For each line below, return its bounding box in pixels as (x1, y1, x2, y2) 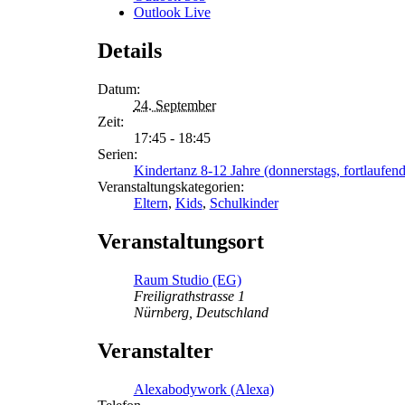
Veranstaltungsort (97, 229, 264, 253)
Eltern (133, 194, 168, 211)
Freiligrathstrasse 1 (133, 287, 245, 304)
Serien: (97, 146, 137, 162)
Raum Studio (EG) (133, 271, 241, 287)
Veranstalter (97, 338, 213, 363)
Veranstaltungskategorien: (97, 178, 244, 194)
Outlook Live (133, 5, 211, 21)
